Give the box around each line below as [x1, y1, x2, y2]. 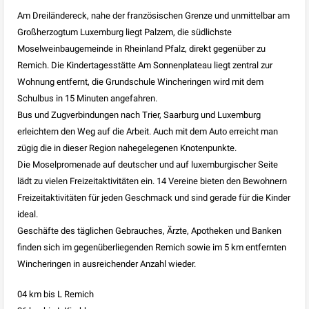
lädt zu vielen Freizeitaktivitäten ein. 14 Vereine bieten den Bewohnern [17, 175, 287, 186]
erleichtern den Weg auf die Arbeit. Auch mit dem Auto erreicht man [17, 126, 278, 137]
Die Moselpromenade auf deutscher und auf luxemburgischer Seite [17, 159, 278, 170]
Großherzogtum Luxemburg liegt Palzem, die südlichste [17, 26, 232, 37]
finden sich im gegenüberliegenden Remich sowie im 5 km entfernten [17, 241, 286, 252]
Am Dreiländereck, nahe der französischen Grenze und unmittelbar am [17, 10, 290, 21]
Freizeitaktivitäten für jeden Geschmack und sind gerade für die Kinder [17, 192, 290, 203]
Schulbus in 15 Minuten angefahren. [17, 92, 157, 103]
